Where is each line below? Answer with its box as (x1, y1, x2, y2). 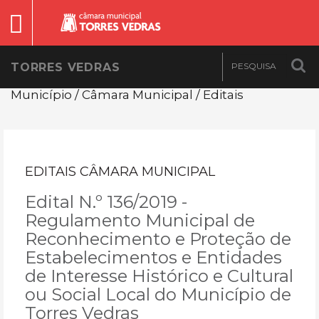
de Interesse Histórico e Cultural (25, 266, 293, 286)
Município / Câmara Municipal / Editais (11, 88, 244, 102)
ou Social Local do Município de (25, 284, 291, 305)
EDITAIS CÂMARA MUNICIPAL (25, 164, 215, 179)
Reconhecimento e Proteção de (25, 229, 291, 249)
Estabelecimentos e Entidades (25, 247, 282, 268)
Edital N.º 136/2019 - (25, 192, 187, 212)
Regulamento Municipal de (25, 210, 255, 231)
